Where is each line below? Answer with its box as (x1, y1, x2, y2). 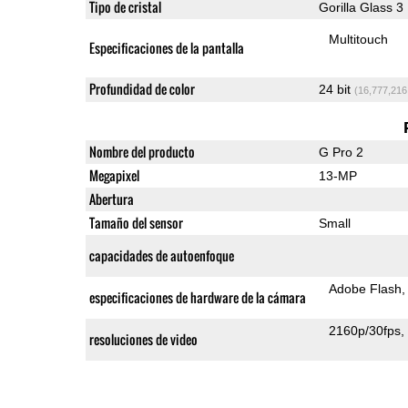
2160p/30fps (329, 322, 402, 338)
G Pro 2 (318, 144, 363, 159)
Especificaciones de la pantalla (88, 37, 244, 57)
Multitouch (329, 31, 389, 46)
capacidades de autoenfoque (88, 245, 234, 265)
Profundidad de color (88, 78, 195, 98)
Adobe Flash (329, 280, 403, 296)
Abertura (88, 189, 134, 209)
